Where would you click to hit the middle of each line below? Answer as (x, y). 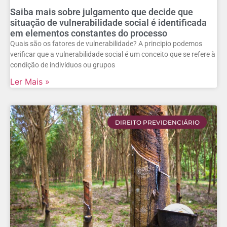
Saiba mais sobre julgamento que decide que (102, 12)
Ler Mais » (30, 82)
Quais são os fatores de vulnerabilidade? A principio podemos (106, 44)
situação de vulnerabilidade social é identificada (108, 23)
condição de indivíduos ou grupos (63, 65)
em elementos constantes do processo (89, 33)
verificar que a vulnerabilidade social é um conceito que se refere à (113, 54)
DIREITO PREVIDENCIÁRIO (157, 122)
